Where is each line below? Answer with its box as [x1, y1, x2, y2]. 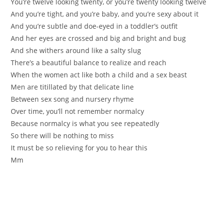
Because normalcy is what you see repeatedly [11, 118, 160, 128]
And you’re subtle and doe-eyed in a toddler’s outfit [11, 21, 178, 31]
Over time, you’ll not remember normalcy [11, 106, 145, 116]
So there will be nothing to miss [11, 130, 114, 140]
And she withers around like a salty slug [11, 45, 142, 55]
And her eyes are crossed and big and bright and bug [11, 33, 186, 43]
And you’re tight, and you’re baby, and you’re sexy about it [11, 9, 199, 18]
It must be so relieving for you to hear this [11, 143, 148, 152]
